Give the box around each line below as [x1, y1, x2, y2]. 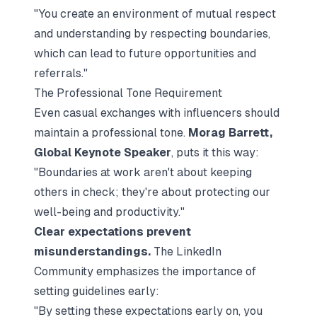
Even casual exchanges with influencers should [34, 106, 279, 120]
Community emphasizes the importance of [34, 265, 256, 278]
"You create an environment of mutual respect [34, 7, 276, 21]
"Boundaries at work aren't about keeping [34, 166, 252, 179]
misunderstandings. [34, 245, 151, 258]
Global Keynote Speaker [34, 146, 171, 159]
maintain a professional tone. [34, 126, 188, 139]
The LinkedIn [151, 245, 221, 258]
